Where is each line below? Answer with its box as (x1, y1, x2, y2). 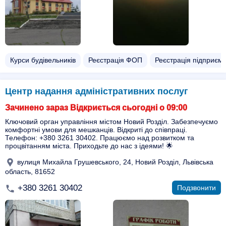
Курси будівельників (10, 56, 76, 64)
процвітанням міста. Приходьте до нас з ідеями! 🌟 (5, 142, 173, 150)
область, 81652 (5, 167, 55, 176)
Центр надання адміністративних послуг (5, 86, 188, 96)
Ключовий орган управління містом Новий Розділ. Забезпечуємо (5, 118, 218, 126)
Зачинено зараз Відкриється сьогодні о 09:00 (5, 103, 187, 112)
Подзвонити (177, 184, 216, 192)
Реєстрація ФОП (88, 56, 142, 64)
